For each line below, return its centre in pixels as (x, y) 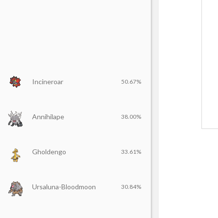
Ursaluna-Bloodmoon (64, 187)
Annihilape (48, 117)
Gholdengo (49, 152)
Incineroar (48, 82)
